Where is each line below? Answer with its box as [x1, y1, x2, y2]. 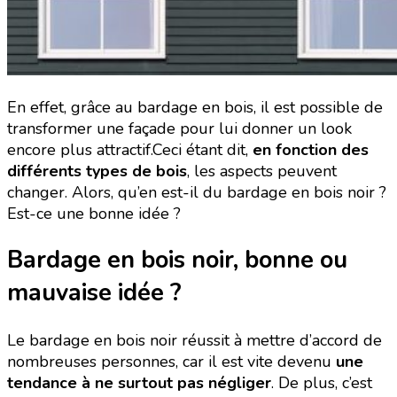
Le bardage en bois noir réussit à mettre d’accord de [7, 329, 382, 351]
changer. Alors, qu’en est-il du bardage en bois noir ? [7, 182, 386, 204]
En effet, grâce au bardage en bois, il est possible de [7, 97, 383, 119]
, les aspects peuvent [187, 160, 337, 183]
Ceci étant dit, [152, 139, 253, 161]
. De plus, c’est [271, 371, 372, 393]
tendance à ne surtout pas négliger [7, 371, 271, 393]
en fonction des [253, 139, 369, 161]
